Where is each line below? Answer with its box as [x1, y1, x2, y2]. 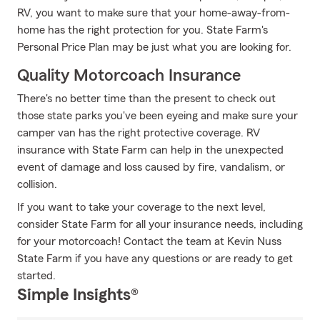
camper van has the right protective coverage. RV [17, 127, 260, 139]
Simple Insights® [17, 286, 139, 304]
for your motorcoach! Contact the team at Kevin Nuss [17, 236, 281, 247]
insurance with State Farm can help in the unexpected [17, 144, 284, 156]
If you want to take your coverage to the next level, [17, 201, 266, 213]
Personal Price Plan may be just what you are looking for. [17, 41, 291, 53]
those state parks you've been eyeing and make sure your [17, 110, 298, 121]
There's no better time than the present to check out [17, 93, 276, 104]
